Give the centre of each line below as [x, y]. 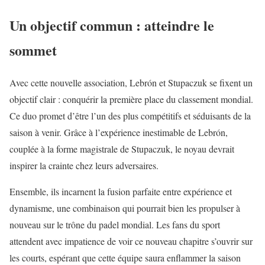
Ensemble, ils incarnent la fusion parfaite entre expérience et [121, 192]
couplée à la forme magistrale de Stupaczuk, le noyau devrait [122, 149]
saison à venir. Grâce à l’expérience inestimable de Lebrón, [119, 132]
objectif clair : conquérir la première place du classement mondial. [131, 99]
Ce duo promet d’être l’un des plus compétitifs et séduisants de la [130, 116]
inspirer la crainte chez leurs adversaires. [84, 166]
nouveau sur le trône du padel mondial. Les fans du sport [115, 225]
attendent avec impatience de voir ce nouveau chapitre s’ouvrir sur [131, 241]
